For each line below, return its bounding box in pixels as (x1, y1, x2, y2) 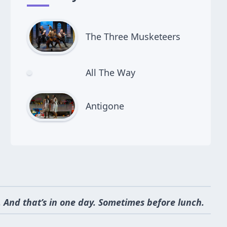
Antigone (85, 99, 124, 112)
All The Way (85, 66, 135, 79)
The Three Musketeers (85, 30, 180, 43)
